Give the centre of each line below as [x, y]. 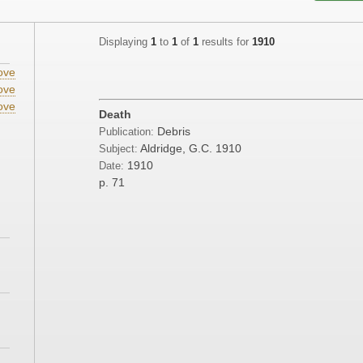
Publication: [128, 132]
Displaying [125, 43]
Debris [174, 132]
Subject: [118, 149]
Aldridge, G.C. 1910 [191, 149]
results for [225, 43]
